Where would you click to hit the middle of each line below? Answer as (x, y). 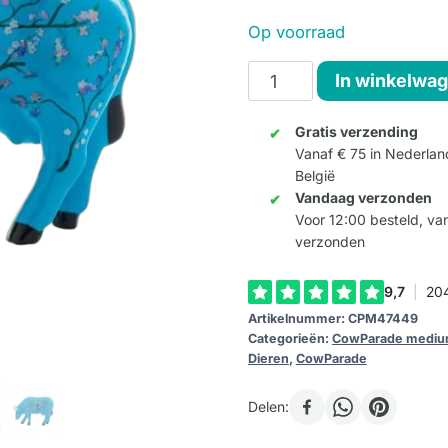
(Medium (284, 130)
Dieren (268, 359)
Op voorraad (296, 31)
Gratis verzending (356, 132)
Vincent (279, 102)
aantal (272, 186)
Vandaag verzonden (363, 198)
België (314, 176)
